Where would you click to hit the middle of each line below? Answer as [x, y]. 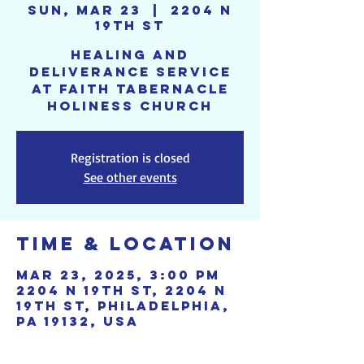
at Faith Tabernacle [130, 89]
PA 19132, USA [78, 321]
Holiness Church [130, 106]
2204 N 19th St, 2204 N [121, 290]
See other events [130, 177]
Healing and [130, 54]
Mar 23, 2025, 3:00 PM [118, 275]
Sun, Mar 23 [84, 10]
